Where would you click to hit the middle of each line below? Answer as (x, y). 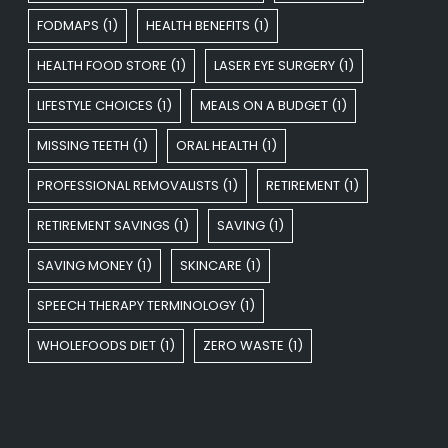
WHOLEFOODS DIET (96, 345)
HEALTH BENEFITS (198, 25)
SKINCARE (211, 265)
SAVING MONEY (85, 265)
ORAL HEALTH (217, 145)
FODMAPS (68, 25)
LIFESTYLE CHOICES (95, 105)
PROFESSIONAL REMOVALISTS (128, 185)
